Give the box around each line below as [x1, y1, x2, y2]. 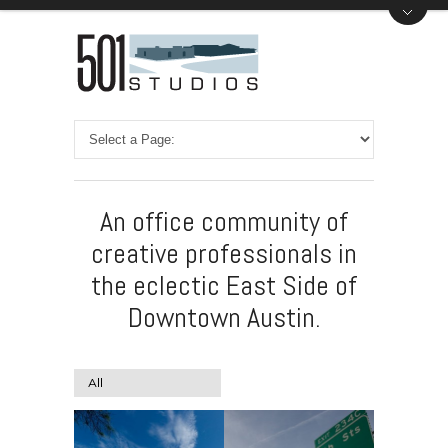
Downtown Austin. [127, 300, 321, 335]
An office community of [100, 204, 348, 239]
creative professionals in [91, 236, 357, 271]
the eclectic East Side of [91, 268, 357, 303]
